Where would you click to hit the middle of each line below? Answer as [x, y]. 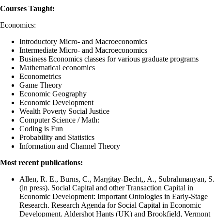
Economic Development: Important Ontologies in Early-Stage [114, 197]
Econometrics [40, 77]
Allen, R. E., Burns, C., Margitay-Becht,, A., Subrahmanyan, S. [117, 179]
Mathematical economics [57, 68]
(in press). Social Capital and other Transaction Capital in [106, 188]
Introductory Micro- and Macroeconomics [84, 42]
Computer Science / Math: [59, 120]
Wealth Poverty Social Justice [64, 111]
